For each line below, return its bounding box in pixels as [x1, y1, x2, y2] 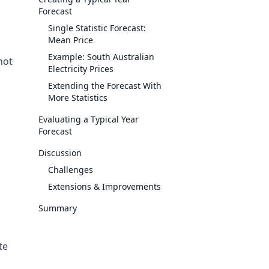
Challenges [48, 164, 93, 175]
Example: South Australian [48, 51, 154, 62]
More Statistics [48, 92, 107, 103]
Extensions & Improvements [48, 181, 161, 192]
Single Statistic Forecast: [48, 22, 146, 34]
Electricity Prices [48, 63, 113, 74]
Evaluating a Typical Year [38, 113, 139, 125]
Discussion [38, 147, 82, 159]
